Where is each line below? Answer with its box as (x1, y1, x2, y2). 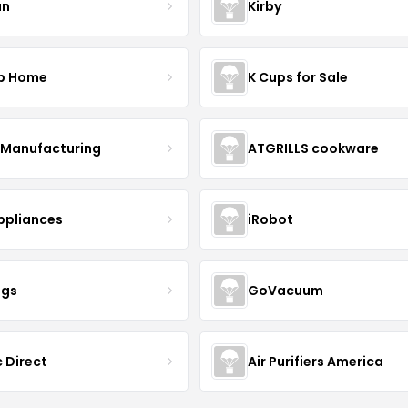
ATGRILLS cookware (247, 138, 379, 158)
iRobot (247, 209, 293, 229)
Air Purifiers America (247, 352, 383, 371)
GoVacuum (247, 280, 323, 300)
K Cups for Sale (247, 67, 348, 87)
